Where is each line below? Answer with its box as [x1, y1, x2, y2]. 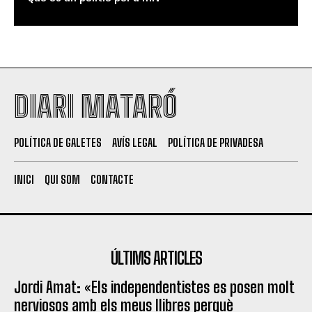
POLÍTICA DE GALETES [14, 136, 102, 150]
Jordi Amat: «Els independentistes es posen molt [14, 278, 295, 297]
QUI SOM [45, 173, 80, 187]
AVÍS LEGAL [112, 136, 157, 150]
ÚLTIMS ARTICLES [110, 248, 202, 269]
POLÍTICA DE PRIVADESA [168, 136, 263, 150]
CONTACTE [91, 173, 134, 187]
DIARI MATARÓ [14, 89, 178, 125]
